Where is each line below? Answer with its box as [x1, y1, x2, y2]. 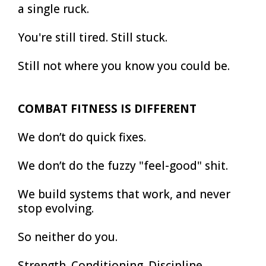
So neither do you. [18, 229, 118, 245]
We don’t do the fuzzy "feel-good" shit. [18, 158, 228, 173]
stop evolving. [18, 201, 94, 216]
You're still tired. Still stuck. [18, 30, 167, 45]
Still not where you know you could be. [18, 58, 230, 74]
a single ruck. [18, 1, 89, 17]
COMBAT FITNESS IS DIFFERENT [18, 101, 197, 116]
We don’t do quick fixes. [18, 129, 146, 145]
